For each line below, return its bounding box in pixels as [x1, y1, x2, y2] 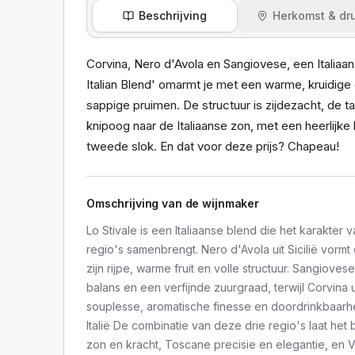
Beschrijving [139, 9, 207, 22]
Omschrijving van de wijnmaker [86, 197, 259, 210]
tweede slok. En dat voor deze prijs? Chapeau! [86, 139, 339, 154]
